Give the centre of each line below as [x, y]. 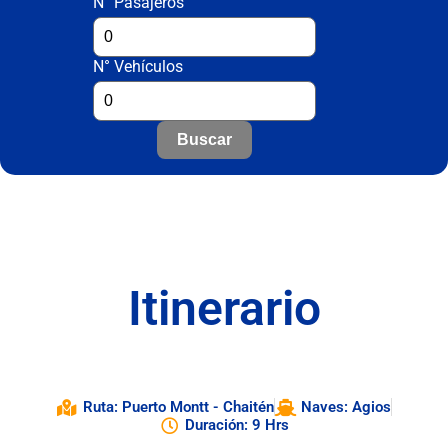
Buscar [204, 139]
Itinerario [224, 308]
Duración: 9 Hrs [237, 425]
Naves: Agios [345, 407]
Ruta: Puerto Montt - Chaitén [178, 407]
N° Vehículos [137, 66]
